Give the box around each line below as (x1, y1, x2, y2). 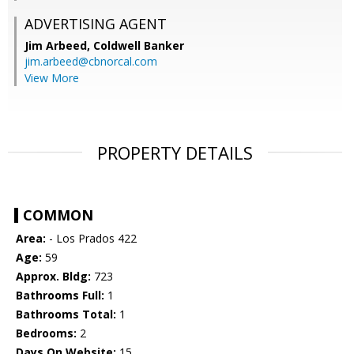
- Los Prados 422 (46, 231, 137, 247)
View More (24, 70, 79, 86)
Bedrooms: (16, 326, 77, 341)
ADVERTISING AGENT (24, 14, 167, 34)
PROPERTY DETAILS (97, 141, 253, 165)
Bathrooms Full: (16, 288, 104, 303)
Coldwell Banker (93, 38, 184, 54)
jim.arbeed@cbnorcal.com (24, 54, 157, 70)
